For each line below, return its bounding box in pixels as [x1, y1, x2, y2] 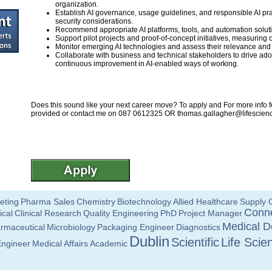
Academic [90, 239, 127, 248]
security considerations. [55, 17, 133, 25]
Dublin [129, 233, 169, 250]
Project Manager [178, 208, 242, 218]
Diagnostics [176, 222, 220, 232]
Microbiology [47, 222, 95, 232]
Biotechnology [117, 197, 171, 206]
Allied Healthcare [173, 197, 238, 206]
